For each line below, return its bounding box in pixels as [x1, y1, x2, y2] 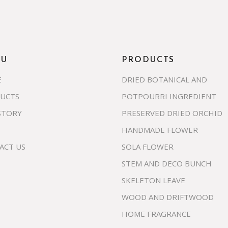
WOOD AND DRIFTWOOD [122, 192, 214, 202]
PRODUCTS [122, 56, 175, 64]
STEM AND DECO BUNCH [122, 158, 212, 168]
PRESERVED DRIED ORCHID [122, 108, 222, 118]
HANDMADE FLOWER [122, 125, 198, 135]
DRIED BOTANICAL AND [122, 74, 207, 84]
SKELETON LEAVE [122, 175, 185, 185]
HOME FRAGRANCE [122, 209, 191, 219]
